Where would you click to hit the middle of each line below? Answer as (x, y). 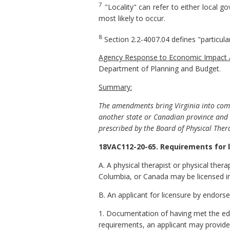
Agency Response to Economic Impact (164, 57)
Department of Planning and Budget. (160, 69)
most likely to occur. (132, 18)
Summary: (115, 87)
